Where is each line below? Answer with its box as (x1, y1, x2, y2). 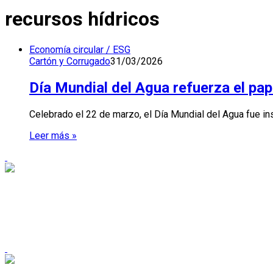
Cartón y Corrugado (29, 55, 110, 67)
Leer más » (29, 129, 77, 141)
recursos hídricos (5, 7, 160, 31)
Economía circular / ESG (29, 43, 130, 55)
